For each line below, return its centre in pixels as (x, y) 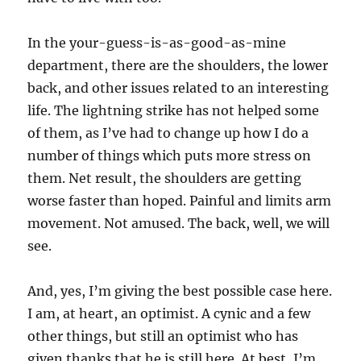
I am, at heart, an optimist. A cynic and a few (169, 314)
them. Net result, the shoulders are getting (165, 178)
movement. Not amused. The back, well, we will (179, 224)
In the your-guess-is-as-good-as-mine (157, 43)
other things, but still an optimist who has (163, 336)
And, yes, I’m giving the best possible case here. (180, 291)
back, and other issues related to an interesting (178, 88)
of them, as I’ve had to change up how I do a (168, 133)
